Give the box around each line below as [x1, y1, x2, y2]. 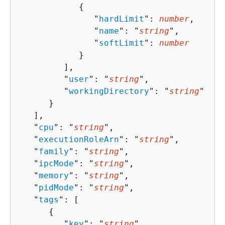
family [39, 146, 69, 156]
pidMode [39, 182, 74, 192]
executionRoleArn [39, 134, 119, 144]
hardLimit [99, 14, 144, 24]
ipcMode [39, 158, 74, 168]
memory [39, 170, 69, 180]
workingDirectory [69, 86, 149, 96]
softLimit [99, 38, 144, 48]
